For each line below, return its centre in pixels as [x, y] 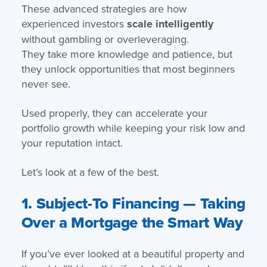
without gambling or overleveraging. [105, 39]
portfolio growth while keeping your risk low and [133, 128]
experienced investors [74, 23]
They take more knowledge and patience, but [127, 54]
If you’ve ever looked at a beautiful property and [133, 253]
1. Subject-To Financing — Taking [133, 203]
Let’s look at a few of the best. [90, 172]
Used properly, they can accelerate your [114, 113]
